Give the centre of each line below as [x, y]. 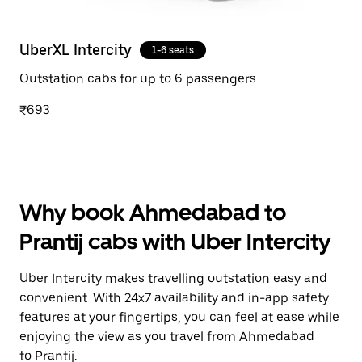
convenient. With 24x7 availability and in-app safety [174, 298]
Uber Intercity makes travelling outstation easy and [173, 278]
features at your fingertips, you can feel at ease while [179, 317]
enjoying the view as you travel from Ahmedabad [167, 337]
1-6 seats [173, 50]
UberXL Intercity [76, 50]
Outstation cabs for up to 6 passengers [138, 79]
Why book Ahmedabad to [153, 213]
